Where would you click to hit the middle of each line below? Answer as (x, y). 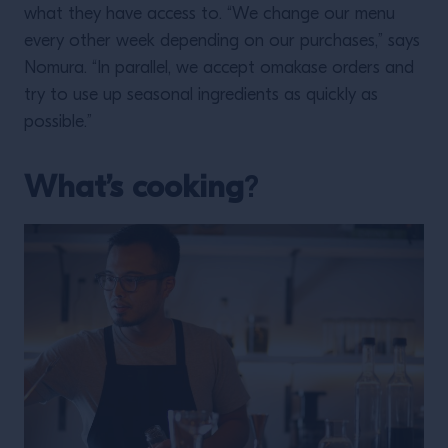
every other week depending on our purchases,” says (222, 41)
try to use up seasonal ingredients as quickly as (201, 95)
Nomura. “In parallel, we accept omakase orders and (219, 68)
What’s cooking (134, 186)
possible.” (58, 122)
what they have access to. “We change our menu (209, 14)
